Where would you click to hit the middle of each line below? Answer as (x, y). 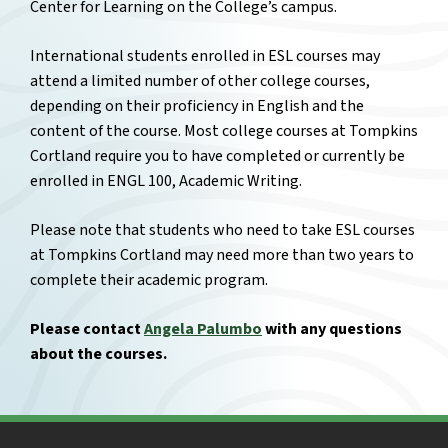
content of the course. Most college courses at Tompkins (224, 131)
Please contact (87, 329)
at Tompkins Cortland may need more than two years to (222, 255)
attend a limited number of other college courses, (200, 81)
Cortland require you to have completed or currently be (217, 156)
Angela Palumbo (203, 329)
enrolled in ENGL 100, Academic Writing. (167, 181)
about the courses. (98, 354)
